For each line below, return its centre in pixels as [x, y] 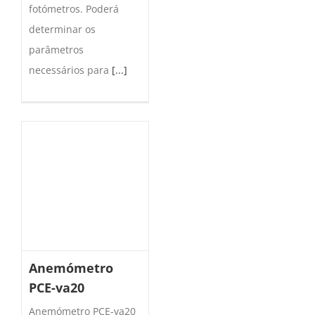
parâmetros [56, 49]
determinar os [62, 29]
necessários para [70, 70]
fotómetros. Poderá [74, 8]
